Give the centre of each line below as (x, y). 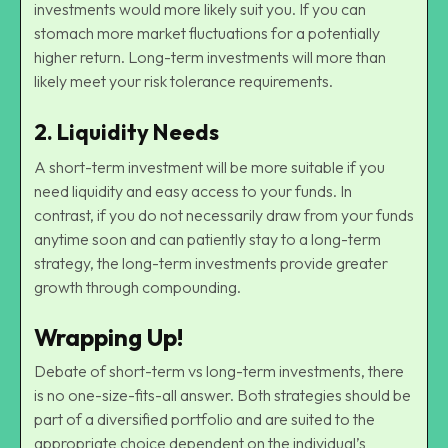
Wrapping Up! (108, 336)
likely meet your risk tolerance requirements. (183, 80)
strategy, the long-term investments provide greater (211, 262)
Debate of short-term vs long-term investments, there (219, 370)
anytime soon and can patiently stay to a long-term (207, 238)
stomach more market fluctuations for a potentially (207, 32)
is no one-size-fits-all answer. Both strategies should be (222, 394)
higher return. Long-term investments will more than (210, 56)
